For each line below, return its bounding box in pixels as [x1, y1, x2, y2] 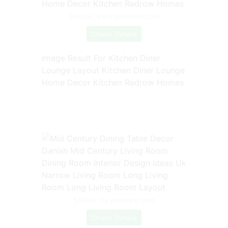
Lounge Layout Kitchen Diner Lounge [41, 65, 185, 76]
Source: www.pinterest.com [69, 12, 159, 21]
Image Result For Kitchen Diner [41, 53, 160, 64]
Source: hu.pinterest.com [73, 196, 155, 205]
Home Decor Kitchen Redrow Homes [41, 77, 184, 88]
